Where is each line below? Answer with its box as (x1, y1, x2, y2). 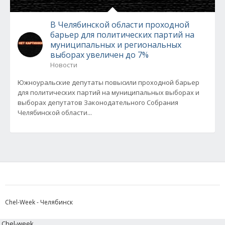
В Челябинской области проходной (50, 19, 189, 30)
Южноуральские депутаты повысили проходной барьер (18, 78, 199, 87)
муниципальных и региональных (50, 39, 181, 50)
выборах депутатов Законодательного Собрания (18, 98, 178, 107)
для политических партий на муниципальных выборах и (18, 88, 199, 97)
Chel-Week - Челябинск (5, 198, 73, 206)
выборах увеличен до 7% (50, 49, 149, 60)
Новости (50, 60, 77, 69)
